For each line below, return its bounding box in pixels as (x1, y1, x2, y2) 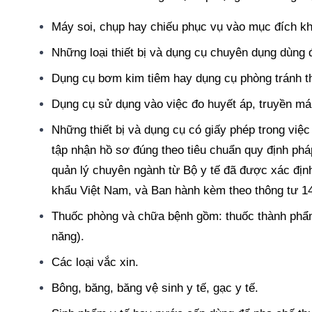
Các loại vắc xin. (52, 255, 139, 269)
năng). (52, 229, 84, 243)
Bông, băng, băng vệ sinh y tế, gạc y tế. (52, 281, 258, 295)
